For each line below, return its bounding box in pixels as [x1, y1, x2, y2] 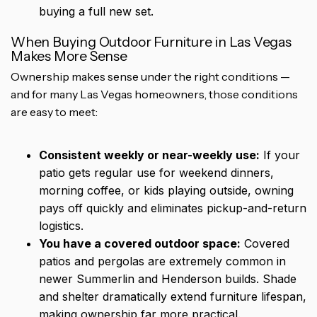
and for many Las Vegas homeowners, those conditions [11, 86, 298, 101]
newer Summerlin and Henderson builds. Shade [39, 271, 296, 286]
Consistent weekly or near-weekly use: [39, 147, 260, 162]
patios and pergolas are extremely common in [39, 253, 286, 268]
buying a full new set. [39, 4, 154, 18]
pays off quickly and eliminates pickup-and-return [39, 200, 306, 215]
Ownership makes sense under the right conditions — [11, 69, 290, 83]
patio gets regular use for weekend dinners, [39, 165, 274, 180]
